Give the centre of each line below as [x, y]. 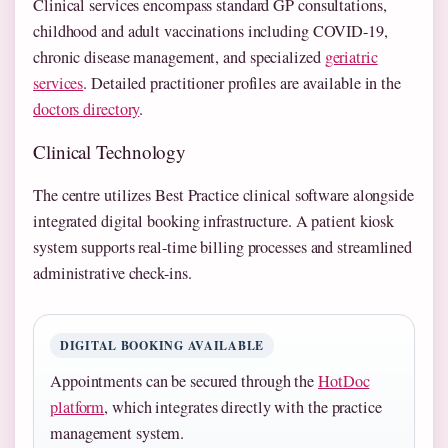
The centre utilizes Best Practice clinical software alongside [223, 195]
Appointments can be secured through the [184, 381]
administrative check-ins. [112, 273]
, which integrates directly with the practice [243, 407]
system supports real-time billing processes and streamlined [223, 247]
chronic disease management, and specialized [179, 57]
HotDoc [344, 381]
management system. [117, 433]
